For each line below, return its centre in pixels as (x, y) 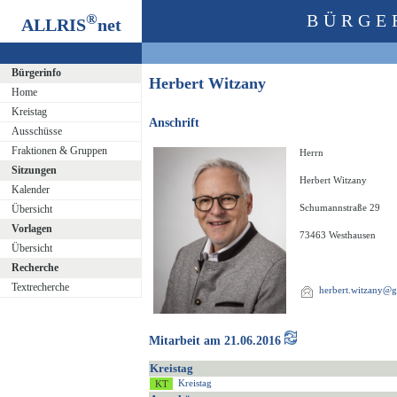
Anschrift (174, 123)
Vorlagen (31, 229)
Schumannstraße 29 (340, 208)
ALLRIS (53, 24)
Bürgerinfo (36, 73)
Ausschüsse (36, 131)
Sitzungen (34, 170)
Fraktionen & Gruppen (59, 151)
